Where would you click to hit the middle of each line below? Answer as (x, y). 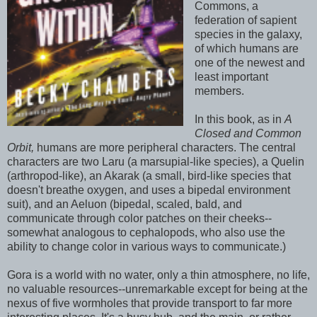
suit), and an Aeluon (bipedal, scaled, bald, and (125, 204)
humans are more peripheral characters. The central (166, 147)
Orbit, (22, 147)
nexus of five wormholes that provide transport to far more (150, 303)
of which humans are (246, 48)
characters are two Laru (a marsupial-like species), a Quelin (156, 161)
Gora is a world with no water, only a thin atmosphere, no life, (158, 275)
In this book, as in (239, 119)
